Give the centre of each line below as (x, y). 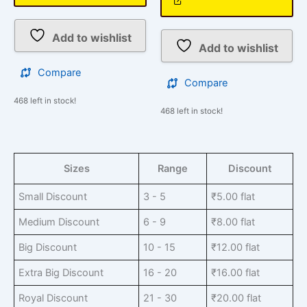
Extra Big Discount (61, 273)
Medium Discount (59, 222)
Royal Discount (53, 298)
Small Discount (53, 197)
